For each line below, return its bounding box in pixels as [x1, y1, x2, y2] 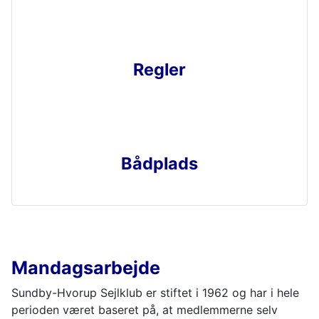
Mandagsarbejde [11, 256, 160, 278]
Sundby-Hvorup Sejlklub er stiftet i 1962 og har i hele [11, 285, 299, 300]
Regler [133, 58, 186, 80]
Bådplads [121, 152, 198, 174]
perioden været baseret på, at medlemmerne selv [11, 302, 278, 317]
